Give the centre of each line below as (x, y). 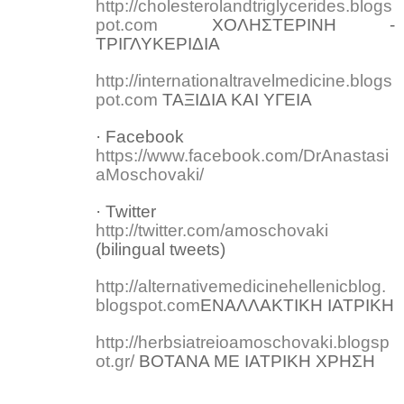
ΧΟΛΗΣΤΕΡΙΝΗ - (276, 24)
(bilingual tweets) (161, 249)
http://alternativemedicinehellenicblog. (241, 286)
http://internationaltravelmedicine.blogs (244, 80)
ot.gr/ (115, 361)
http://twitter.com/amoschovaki (212, 230)
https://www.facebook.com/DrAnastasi (242, 155)
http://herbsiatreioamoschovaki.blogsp (243, 342)
